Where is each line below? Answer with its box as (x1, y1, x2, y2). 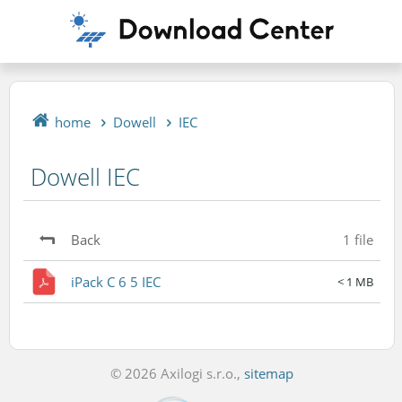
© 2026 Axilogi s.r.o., (110, 364, 244, 382)
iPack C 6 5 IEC (71, 273, 161, 291)
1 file (343, 231, 373, 249)
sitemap (244, 364, 293, 382)
